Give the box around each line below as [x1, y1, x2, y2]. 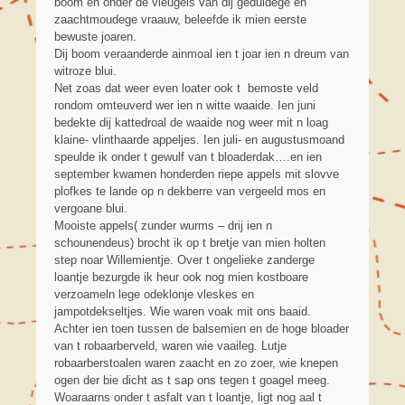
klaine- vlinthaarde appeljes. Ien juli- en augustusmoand [54, 132, 344, 146]
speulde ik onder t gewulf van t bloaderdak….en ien [54, 149, 322, 164]
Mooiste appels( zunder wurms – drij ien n [54, 218, 272, 232]
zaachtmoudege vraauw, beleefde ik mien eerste [54, 12, 306, 26]
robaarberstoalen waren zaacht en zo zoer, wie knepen [54, 355, 338, 370]
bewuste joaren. [54, 29, 137, 43]
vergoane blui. [54, 201, 127, 215]
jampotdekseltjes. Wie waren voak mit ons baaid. [54, 304, 315, 318]
